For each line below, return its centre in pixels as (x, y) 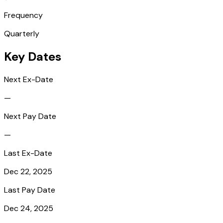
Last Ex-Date (28, 153)
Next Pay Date (30, 116)
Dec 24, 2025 (29, 208)
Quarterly (22, 33)
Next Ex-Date (29, 79)
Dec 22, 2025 (28, 171)
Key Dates (33, 56)
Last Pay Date (30, 190)
